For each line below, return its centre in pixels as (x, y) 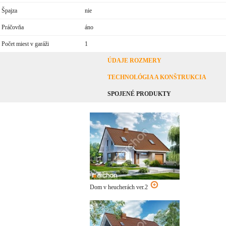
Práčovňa (12, 27)
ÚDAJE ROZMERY (134, 60)
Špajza (9, 10)
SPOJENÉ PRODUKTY (139, 94)
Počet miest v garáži (25, 44)
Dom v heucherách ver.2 (120, 187)
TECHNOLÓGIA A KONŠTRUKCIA (157, 77)
